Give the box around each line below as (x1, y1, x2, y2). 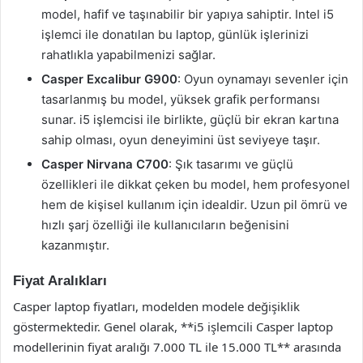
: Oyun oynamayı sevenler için (177, 70, 348, 87)
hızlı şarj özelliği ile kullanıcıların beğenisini (41, 216, 289, 233)
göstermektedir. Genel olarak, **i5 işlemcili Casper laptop (13, 318, 333, 335)
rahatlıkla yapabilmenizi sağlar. (41, 46, 216, 62)
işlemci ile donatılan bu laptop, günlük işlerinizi (41, 26, 309, 42)
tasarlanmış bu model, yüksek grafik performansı (41, 91, 320, 107)
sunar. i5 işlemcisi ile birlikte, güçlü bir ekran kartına (41, 111, 339, 127)
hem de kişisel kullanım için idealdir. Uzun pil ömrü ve (41, 196, 348, 212)
